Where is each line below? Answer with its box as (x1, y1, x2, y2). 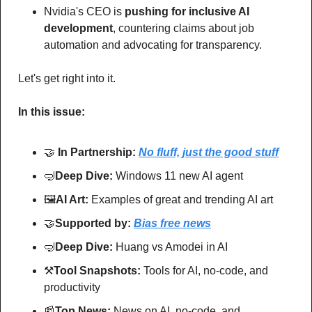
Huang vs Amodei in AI (116, 240, 228, 253)
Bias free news (134, 217, 211, 229)
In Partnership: (58, 146, 139, 158)
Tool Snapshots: (54, 264, 143, 276)
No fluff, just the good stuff (139, 146, 279, 158)
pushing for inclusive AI (125, 5, 249, 17)
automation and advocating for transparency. (44, 38, 265, 51)
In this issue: (18, 105, 85, 118)
